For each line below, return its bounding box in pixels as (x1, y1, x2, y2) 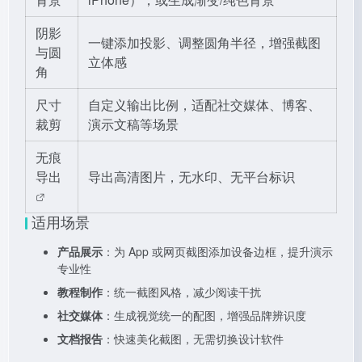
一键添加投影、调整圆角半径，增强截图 (88, 33, 321, 52)
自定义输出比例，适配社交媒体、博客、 (88, 95, 321, 114)
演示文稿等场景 (88, 115, 179, 133)
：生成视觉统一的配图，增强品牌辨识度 (103, 307, 306, 323)
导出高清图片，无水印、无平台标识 (88, 167, 295, 186)
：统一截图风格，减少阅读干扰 (103, 284, 261, 300)
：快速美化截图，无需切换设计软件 (103, 330, 284, 347)
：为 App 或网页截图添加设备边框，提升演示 (103, 243, 333, 259)
